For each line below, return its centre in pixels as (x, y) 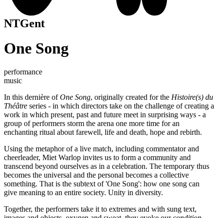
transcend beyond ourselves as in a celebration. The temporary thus (107, 166)
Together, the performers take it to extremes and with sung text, (100, 209)
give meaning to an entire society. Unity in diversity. (86, 193)
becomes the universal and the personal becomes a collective (96, 175)
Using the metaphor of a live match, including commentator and (101, 149)
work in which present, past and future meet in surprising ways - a (105, 115)
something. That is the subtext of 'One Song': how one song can (102, 184)
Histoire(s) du (192, 97)
